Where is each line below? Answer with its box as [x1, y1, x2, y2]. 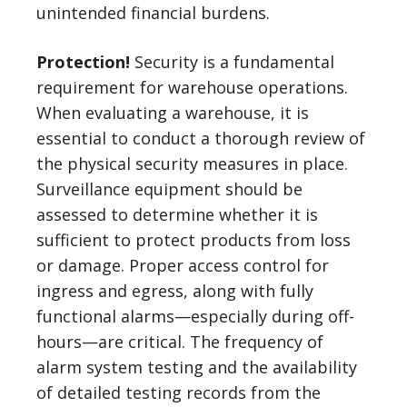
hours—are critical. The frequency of [36, 331, 323, 352]
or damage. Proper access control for [36, 254, 329, 276]
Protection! [36, 51, 134, 73]
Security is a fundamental [134, 51, 334, 73]
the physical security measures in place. [36, 153, 348, 174]
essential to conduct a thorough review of [36, 127, 365, 149]
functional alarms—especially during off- [36, 305, 354, 327]
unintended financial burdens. [36, 2, 270, 24]
